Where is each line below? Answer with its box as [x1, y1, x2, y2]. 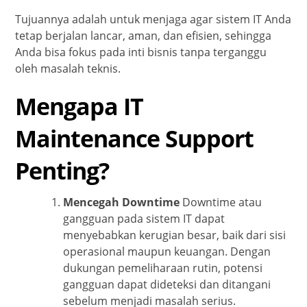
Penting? [15, 155, 110, 187]
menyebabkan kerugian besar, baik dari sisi [63, 228, 286, 243]
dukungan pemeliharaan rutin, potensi [63, 260, 263, 276]
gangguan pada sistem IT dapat [63, 211, 225, 227]
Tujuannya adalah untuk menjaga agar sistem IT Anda [15, 12, 292, 27]
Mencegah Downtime [63, 195, 180, 210]
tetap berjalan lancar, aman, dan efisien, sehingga [15, 28, 272, 44]
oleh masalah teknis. [15, 61, 121, 77]
